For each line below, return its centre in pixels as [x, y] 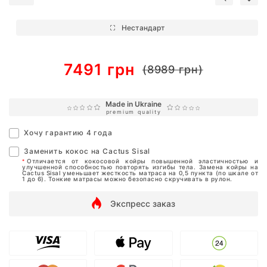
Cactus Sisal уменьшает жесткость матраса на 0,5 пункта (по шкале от [140, 173]
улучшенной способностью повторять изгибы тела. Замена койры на [140, 167]
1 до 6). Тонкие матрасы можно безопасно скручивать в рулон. [127, 178]
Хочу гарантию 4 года [68, 132]
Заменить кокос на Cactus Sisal [87, 151]
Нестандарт [144, 28]
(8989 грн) [173, 69]
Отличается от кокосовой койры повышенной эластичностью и [142, 161]
